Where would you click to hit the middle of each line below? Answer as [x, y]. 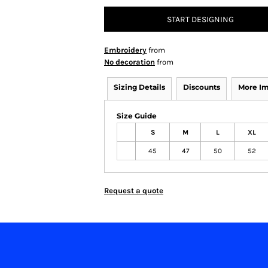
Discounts [202, 87]
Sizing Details [139, 87]
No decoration [130, 62]
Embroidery [125, 50]
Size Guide [137, 116]
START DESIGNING [200, 20]
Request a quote [134, 191]
